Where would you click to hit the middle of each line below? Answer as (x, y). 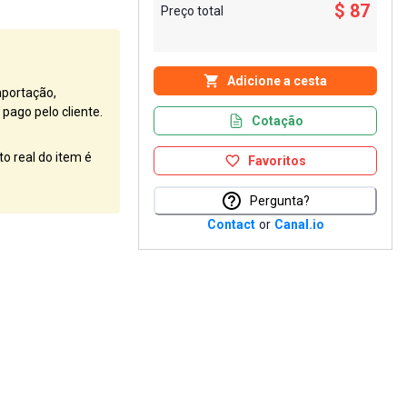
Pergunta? (280, 201)
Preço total (192, 10)
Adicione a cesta (277, 81)
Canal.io (299, 224)
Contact (231, 224)
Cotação (277, 121)
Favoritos (277, 161)
